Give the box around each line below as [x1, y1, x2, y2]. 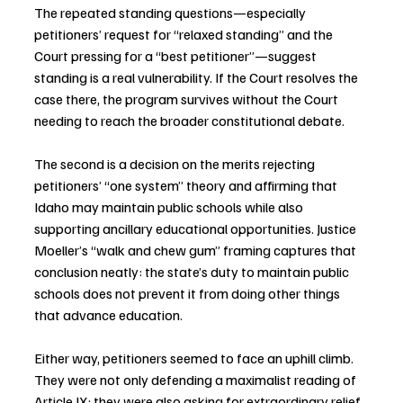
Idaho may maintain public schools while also [34, 198, 306, 217]
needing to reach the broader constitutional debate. [34, 112, 345, 130]
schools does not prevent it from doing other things [34, 284, 343, 303]
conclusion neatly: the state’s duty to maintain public [34, 263, 352, 282]
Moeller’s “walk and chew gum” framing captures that [34, 241, 359, 260]
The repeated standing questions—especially [34, 4, 309, 22]
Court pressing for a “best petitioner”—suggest [34, 47, 319, 66]
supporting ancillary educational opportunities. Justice [34, 219, 359, 238]
